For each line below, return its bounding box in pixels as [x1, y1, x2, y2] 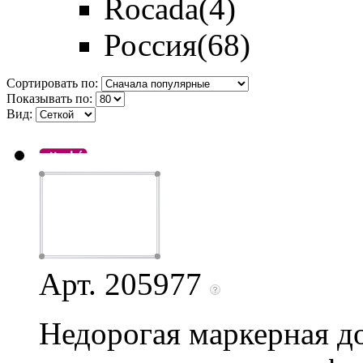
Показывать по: [6, 91, 92, 105]
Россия [104, 27, 197, 62]
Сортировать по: [6, 75, 98, 90]
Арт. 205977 [39, 266, 210, 301]
